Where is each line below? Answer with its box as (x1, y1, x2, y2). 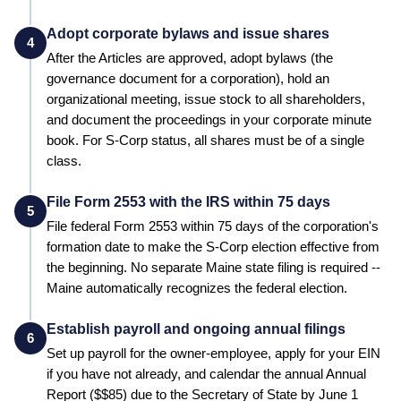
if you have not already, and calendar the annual (47, 366, 326, 381)
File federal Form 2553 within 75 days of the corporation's (47, 218, 379, 234)
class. (47, 153, 81, 168)
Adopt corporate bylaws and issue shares (47, 25, 329, 41)
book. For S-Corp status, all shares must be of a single (47, 132, 364, 148)
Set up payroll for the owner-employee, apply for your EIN (47, 346, 380, 361)
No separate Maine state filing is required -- (131, 260, 380, 275)
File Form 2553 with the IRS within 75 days (47, 193, 330, 209)
